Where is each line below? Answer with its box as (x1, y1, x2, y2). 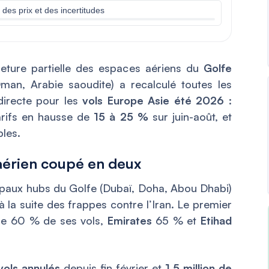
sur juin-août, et (148, 110, 232, 124)
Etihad (201, 214, 232, 228)
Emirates (107, 214, 152, 228)
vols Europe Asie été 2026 (82, 94, 225, 107)
